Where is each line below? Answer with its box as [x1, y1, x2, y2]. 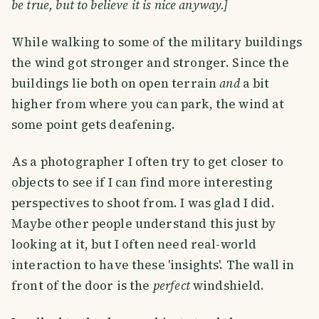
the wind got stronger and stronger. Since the [11, 54, 289, 72]
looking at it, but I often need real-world [11, 236, 257, 253]
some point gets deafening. [11, 116, 175, 134]
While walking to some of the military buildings [11, 33, 303, 51]
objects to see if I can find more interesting [11, 174, 273, 192]
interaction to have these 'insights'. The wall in [11, 256, 295, 274]
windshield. [189, 277, 265, 295]
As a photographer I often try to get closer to [11, 153, 283, 171]
